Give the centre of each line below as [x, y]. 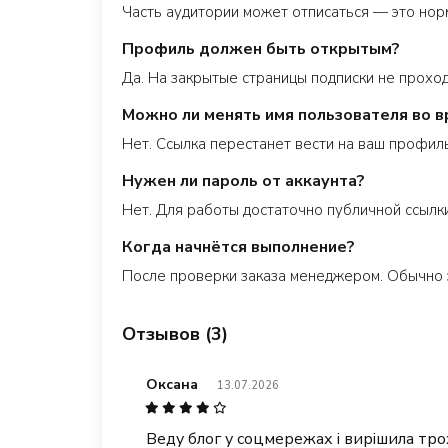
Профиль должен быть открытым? [261, 49]
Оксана [172, 384]
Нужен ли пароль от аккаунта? [243, 181]
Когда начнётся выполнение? [238, 247]
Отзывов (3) [175, 334]
